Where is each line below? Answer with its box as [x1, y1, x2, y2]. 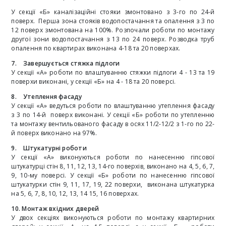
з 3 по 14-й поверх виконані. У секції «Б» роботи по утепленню [11, 110, 215, 120]
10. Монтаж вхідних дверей [11, 204, 99, 213]
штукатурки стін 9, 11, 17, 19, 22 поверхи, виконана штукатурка [11, 180, 215, 189]
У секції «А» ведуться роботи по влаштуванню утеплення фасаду [11, 101, 215, 110]
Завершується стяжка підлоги [23, 59, 120, 68]
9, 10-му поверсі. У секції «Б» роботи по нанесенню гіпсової [11, 171, 215, 180]
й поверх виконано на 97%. [11, 129, 97, 138]
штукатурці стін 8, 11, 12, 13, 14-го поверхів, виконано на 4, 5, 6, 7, [11, 162, 215, 171]
